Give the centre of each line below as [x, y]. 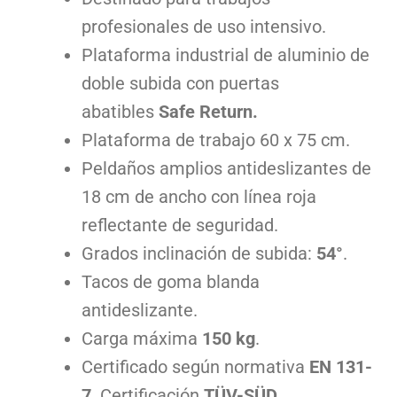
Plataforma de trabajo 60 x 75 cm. [215, 140]
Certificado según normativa [195, 367]
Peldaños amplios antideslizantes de [226, 169]
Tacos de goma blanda [170, 282]
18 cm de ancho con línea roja [198, 197]
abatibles [120, 112]
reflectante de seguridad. [179, 226]
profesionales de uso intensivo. [203, 27]
